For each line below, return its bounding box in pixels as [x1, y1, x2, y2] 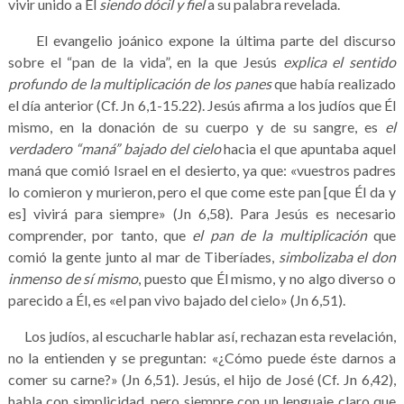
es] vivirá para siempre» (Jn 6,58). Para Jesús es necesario [7, 204, 397, 222]
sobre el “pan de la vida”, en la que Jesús [7, 52, 283, 70]
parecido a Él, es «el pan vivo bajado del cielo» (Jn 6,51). [7, 290, 345, 308]
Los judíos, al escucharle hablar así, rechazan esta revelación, [7, 326, 397, 344]
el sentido [332, 52, 397, 70]
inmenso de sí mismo [7, 269, 139, 287]
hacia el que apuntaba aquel [220, 139, 397, 157]
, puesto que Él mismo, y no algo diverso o [138, 269, 397, 287]
